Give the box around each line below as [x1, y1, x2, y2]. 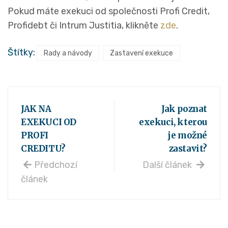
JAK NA [21, 103, 51, 115]
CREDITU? [21, 143, 66, 155]
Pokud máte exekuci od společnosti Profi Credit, [8, 6, 210, 17]
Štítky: [8, 47, 35, 59]
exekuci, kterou [139, 117, 207, 128]
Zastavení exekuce [110, 49, 173, 58]
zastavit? [168, 143, 207, 155]
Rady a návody [44, 49, 92, 58]
